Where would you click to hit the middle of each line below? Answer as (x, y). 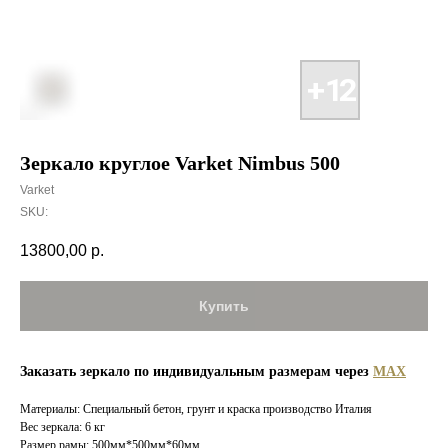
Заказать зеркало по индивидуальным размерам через (196, 372)
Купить (224, 306)
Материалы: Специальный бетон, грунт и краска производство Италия (196, 409)
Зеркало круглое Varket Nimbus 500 (180, 163)
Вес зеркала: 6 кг (62, 427)
